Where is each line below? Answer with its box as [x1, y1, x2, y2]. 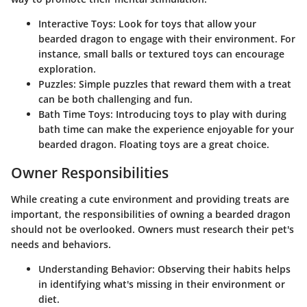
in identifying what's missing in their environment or [38, 277, 285, 291]
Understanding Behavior [38, 262, 152, 275]
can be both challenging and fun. [38, 93, 193, 106]
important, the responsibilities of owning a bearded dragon [11, 207, 291, 221]
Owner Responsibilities [11, 163, 169, 182]
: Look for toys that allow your [113, 17, 256, 30]
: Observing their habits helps [152, 262, 291, 275]
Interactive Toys [38, 17, 113, 30]
